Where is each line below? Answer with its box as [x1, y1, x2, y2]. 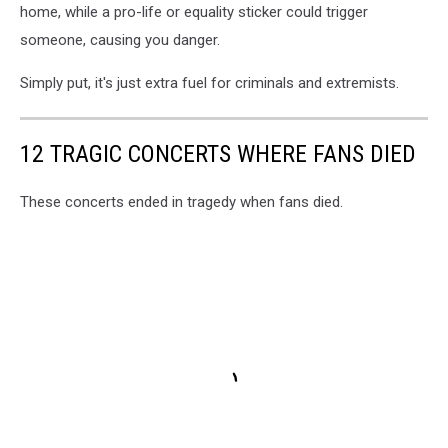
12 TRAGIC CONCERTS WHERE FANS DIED [20, 140, 416, 169]
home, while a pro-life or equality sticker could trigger [20, 3, 368, 22]
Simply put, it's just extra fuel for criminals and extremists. [20, 74, 399, 93]
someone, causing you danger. [20, 31, 220, 50]
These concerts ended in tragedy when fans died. [20, 193, 343, 212]
